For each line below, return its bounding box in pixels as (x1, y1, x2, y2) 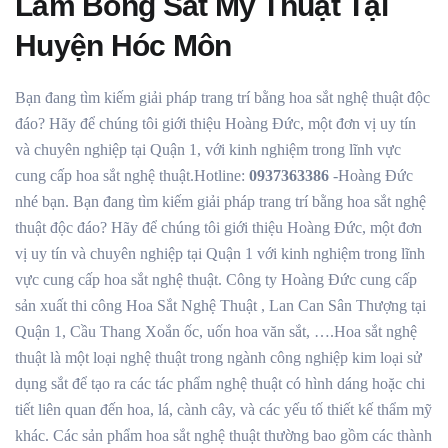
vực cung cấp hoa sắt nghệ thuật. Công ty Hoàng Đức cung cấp (15, 271, 417, 288)
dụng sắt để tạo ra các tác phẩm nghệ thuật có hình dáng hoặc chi (15, 375, 425, 392)
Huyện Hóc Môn (15, 29, 232, 62)
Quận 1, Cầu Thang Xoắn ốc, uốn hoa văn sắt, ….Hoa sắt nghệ (15, 323, 417, 340)
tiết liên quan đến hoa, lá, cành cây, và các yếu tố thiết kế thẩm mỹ (15, 401, 432, 418)
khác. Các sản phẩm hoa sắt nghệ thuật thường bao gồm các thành (15, 427, 432, 444)
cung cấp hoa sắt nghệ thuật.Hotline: (15, 167, 249, 184)
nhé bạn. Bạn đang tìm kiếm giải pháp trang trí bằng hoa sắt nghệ (15, 193, 426, 210)
